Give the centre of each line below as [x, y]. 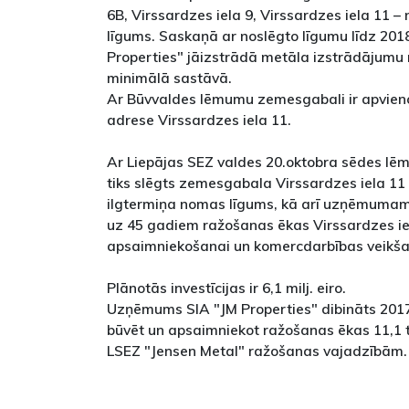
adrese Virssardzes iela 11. [199, 120]
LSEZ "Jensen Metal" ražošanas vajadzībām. [257, 351]
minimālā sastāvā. [169, 78]
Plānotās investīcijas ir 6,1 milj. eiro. [226, 288]
